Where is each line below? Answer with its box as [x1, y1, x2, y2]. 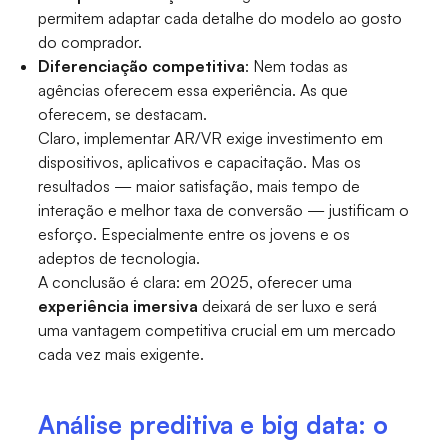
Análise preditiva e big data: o [38, 409, 389, 441]
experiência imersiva [38, 296, 203, 317]
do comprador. [38, 32, 143, 53]
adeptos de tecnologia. [38, 248, 201, 269]
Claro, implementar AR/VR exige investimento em [38, 128, 384, 149]
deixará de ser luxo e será [202, 296, 378, 317]
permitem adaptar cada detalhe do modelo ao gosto [38, 8, 403, 29]
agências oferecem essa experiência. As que [38, 80, 349, 101]
